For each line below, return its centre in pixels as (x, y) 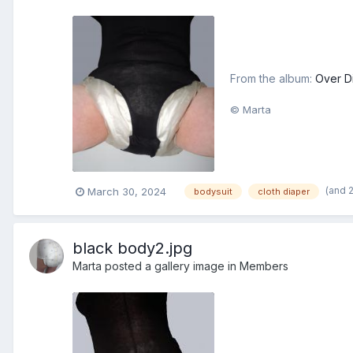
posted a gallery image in (171, 266)
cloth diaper (284, 192)
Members (264, 266)
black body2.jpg (132, 249)
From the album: (273, 78)
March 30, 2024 (127, 191)
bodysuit (213, 192)
